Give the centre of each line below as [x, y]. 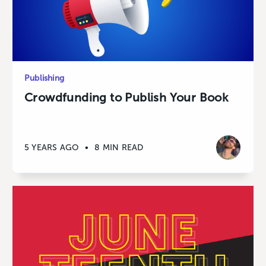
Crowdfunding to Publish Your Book [127, 98]
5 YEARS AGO [52, 147]
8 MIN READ [119, 147]
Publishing [44, 78]
